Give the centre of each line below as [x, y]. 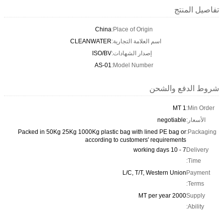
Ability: [196, 206]
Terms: [196, 183]
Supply [196, 195]
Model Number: [133, 65]
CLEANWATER [91, 41]
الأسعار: [196, 120]
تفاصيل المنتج [197, 9]
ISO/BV [102, 53]
